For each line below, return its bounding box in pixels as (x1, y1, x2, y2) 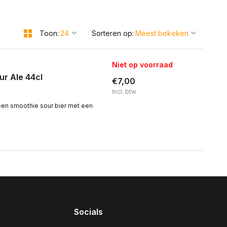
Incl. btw (112, 88, 136, 95)
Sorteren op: (92, 29, 134, 37)
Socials (74, 207, 103, 217)
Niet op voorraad (112, 60, 173, 69)
